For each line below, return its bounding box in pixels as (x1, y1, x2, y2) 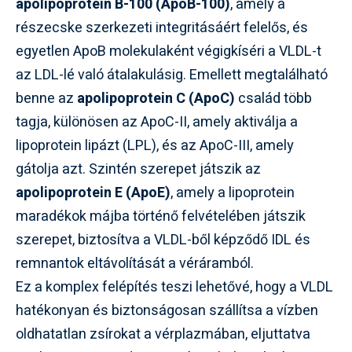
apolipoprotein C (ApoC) (77, 88, 235, 109)
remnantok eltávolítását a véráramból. (16, 253, 254, 274)
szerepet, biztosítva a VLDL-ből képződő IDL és (16, 229, 310, 251)
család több (235, 88, 312, 109)
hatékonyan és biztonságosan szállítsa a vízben (16, 300, 318, 321)
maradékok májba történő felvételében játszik (16, 206, 306, 227)
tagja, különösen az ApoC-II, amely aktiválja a (16, 112, 298, 133)
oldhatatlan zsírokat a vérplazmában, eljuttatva (16, 324, 310, 345)
